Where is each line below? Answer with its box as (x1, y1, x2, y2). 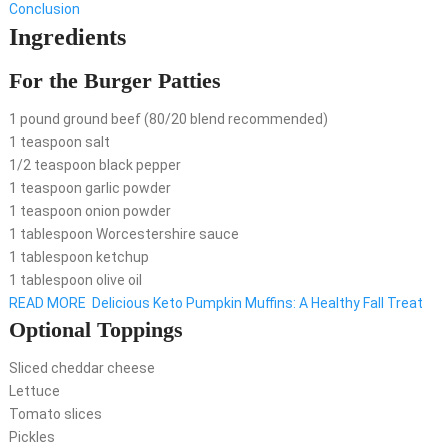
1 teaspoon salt (8, 134, 110, 151)
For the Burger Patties (8, 68, 221, 94)
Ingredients (8, 24, 126, 51)
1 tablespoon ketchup (8, 249, 149, 266)
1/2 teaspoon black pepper (8, 157, 181, 174)
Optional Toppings (8, 317, 183, 343)
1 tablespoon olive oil (8, 272, 142, 289)
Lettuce (8, 383, 60, 400)
